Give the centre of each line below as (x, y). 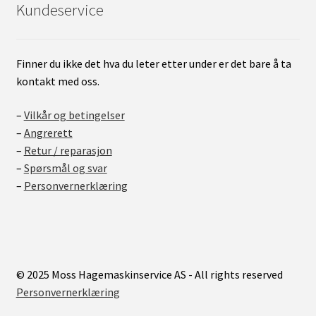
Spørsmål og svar (65, 168)
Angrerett (48, 133)
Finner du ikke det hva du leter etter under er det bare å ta (153, 64)
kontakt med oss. (57, 81)
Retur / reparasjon (68, 150)
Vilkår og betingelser (74, 115)
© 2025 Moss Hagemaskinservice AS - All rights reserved (149, 275)
